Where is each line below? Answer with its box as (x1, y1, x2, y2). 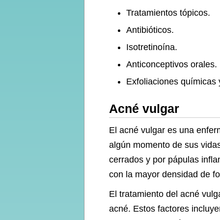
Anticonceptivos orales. (126, 59, 217, 69)
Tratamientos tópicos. (126, 8, 210, 18)
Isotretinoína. (126, 42, 177, 52)
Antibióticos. (126, 25, 174, 35)
